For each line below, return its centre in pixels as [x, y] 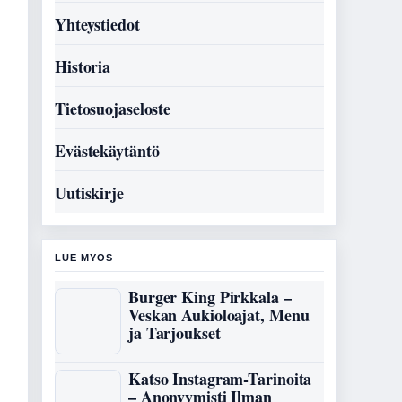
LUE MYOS [84, 258]
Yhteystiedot [97, 24]
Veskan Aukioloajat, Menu [219, 315]
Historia [83, 66]
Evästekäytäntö [107, 151]
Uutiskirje [89, 193]
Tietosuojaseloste [113, 109]
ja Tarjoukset [175, 333]
